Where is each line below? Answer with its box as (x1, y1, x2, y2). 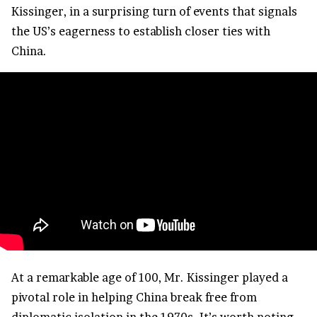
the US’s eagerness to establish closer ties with (11, 24, 270, 39)
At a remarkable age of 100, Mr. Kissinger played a (11, 270, 288, 285)
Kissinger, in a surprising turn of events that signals (11, 4, 297, 19)
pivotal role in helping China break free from (11, 290, 257, 305)
